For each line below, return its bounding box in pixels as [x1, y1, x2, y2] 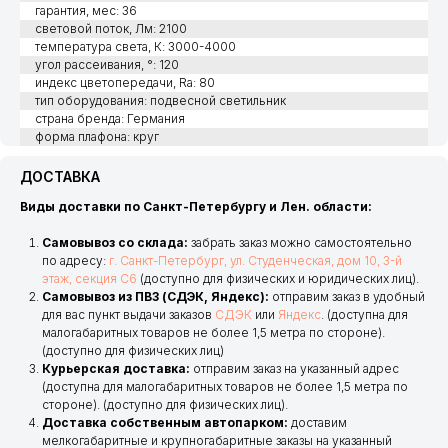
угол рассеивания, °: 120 [35, 57, 179, 73]
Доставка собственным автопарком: [42, 415, 291, 431]
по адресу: [42, 253, 109, 269]
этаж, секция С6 [42, 271, 137, 287]
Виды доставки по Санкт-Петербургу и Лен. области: [20, 199, 372, 215]
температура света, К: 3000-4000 [35, 39, 236, 55]
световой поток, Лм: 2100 [35, 21, 187, 37]
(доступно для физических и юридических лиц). [137, 271, 419, 287]
